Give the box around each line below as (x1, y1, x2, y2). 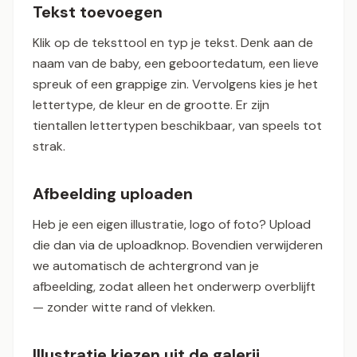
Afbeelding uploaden (33, 183, 193, 205)
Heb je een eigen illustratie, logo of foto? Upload (33, 216, 311, 233)
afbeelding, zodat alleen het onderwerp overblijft (33, 278, 316, 296)
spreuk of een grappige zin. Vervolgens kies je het (33, 76, 318, 93)
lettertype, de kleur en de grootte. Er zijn (33, 96, 269, 114)
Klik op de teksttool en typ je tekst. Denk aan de (33, 34, 313, 52)
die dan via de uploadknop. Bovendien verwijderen (33, 237, 323, 254)
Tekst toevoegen (33, 2, 163, 23)
